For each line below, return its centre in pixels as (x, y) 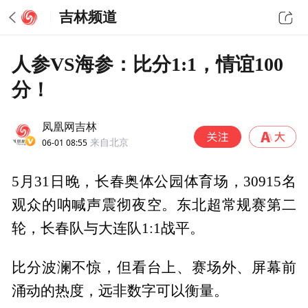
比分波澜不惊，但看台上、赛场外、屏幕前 (154, 267)
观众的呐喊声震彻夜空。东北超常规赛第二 (154, 205)
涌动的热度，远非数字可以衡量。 (120, 290)
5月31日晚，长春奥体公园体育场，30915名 (154, 182)
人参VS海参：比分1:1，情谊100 (148, 64)
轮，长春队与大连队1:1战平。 (108, 229)
